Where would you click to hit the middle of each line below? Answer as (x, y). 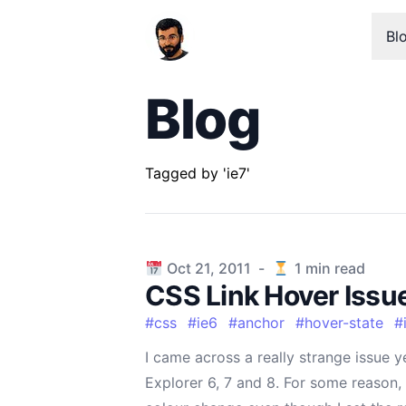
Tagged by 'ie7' (198, 173)
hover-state (344, 323)
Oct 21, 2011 (209, 268)
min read (333, 268)
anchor (261, 323)
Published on (188, 267)
